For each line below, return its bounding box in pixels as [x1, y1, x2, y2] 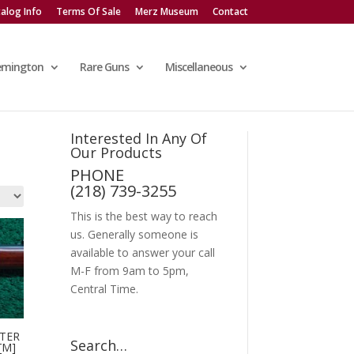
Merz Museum [134, 5, 198, 18]
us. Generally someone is [70, 226, 199, 242]
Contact [212, 5, 248, 18]
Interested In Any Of [70, 128, 208, 148]
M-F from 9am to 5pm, [70, 262, 190, 278]
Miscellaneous [164, 59, 232, 74]
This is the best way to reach [70, 208, 218, 224]
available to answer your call [70, 244, 216, 260]
